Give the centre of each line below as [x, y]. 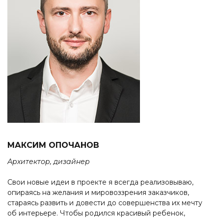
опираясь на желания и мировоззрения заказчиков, [98, 193]
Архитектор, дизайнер [49, 162]
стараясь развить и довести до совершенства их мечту [105, 203]
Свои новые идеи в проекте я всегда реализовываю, [100, 182]
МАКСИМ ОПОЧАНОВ [53, 145]
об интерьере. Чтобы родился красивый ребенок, [96, 213]
